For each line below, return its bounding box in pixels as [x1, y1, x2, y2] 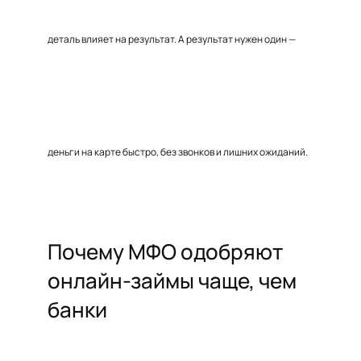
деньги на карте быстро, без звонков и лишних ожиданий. [48, 145, 308, 159]
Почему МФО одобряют [48, 237, 283, 266]
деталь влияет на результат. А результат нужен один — [48, 32, 296, 46]
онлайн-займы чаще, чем [48, 266, 297, 295]
